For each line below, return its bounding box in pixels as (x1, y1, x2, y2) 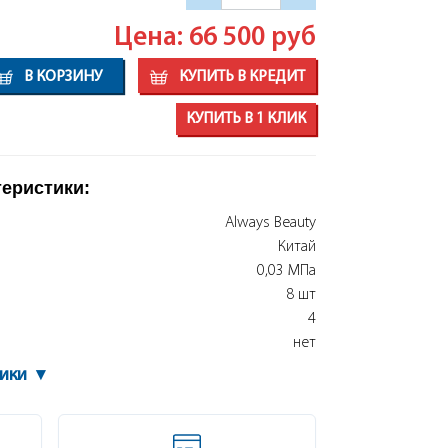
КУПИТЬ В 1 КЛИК (185, 111, 306, 127)
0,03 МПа (256, 263, 316, 279)
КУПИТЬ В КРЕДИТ (175, 69, 305, 85)
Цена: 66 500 (113, 25, 271, 52)
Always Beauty (224, 215, 316, 231)
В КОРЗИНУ (20, 69, 102, 85)
